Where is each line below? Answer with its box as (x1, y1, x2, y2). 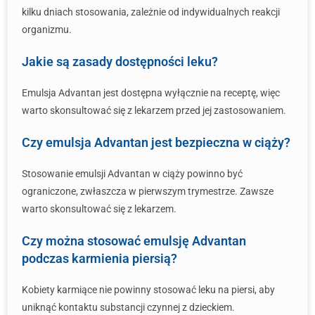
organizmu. (22, 24, 72, 35)
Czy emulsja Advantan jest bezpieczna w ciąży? (22, 135, 290, 150)
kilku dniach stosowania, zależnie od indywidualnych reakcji (22, 6, 280, 18)
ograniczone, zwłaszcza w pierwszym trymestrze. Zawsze (22, 186, 274, 197)
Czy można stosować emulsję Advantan (22, 233, 246, 248)
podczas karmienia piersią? (22, 251, 177, 266)
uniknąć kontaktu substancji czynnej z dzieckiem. (22, 302, 235, 313)
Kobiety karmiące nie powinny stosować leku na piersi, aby (22, 284, 275, 295)
